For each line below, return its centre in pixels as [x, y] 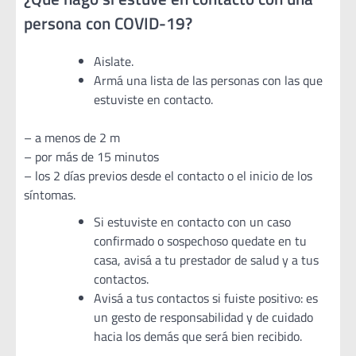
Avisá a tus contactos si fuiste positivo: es [206, 298]
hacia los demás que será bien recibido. [198, 337]
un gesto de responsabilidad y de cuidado [203, 317]
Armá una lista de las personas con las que [208, 81]
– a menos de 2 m [72, 138]
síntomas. [50, 195]
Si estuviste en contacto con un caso [192, 222]
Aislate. [114, 62]
